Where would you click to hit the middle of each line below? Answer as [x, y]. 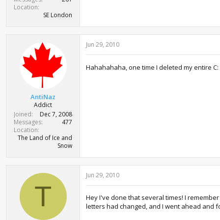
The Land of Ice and [45, 138]
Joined [23, 114]
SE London [58, 15]
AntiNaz [43, 97]
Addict [43, 105]
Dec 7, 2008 [56, 114]
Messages [27, 122]
